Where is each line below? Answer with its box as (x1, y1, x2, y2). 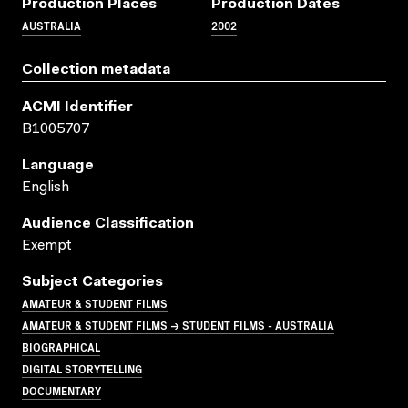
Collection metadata (22, 62, 170, 77)
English (22, 179, 69, 195)
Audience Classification (22, 216, 194, 231)
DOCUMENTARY (22, 382, 101, 398)
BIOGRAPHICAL (22, 338, 100, 354)
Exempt (22, 238, 72, 253)
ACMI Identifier (22, 99, 133, 115)
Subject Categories (22, 274, 163, 290)
